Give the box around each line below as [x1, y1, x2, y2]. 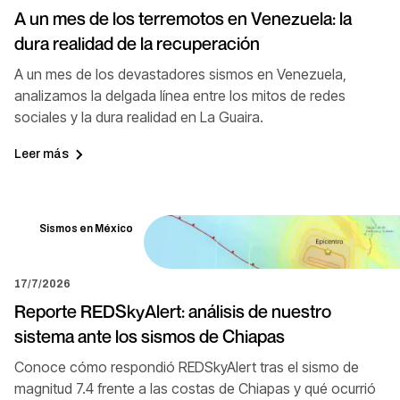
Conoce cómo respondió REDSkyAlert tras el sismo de [14, 357, 359, 376]
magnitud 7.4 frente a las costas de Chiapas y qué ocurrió [14, 379, 376, 397]
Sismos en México [39, 221, 133, 235]
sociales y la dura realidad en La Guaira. [14, 107, 263, 126]
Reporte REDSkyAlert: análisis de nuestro [14, 300, 331, 322]
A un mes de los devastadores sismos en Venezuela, [14, 64, 346, 83]
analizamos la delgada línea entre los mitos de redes [14, 86, 346, 104]
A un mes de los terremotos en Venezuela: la [14, 7, 352, 29]
